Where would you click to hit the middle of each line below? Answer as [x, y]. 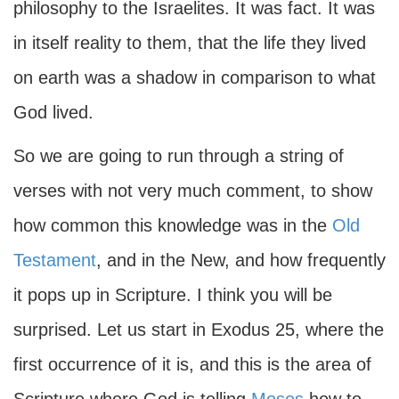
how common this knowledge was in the [173, 225]
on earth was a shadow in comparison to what [195, 77]
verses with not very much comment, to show [193, 191]
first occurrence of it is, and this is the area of [192, 364]
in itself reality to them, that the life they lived [190, 43]
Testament [55, 260]
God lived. [53, 112]
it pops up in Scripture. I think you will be [173, 295]
